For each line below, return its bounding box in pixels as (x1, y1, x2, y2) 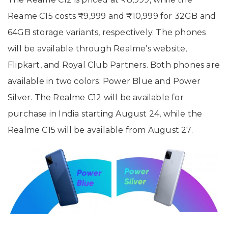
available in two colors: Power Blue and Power (8, 76, 201, 86)
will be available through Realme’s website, (8, 43, 187, 53)
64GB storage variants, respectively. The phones (8, 27, 206, 37)
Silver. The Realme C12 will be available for (8, 92, 184, 102)
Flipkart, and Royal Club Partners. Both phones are (8, 60, 220, 70)
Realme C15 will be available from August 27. (8, 125, 193, 135)
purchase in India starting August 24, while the (8, 108, 203, 119)
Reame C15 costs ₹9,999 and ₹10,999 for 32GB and (8, 11, 216, 21)
